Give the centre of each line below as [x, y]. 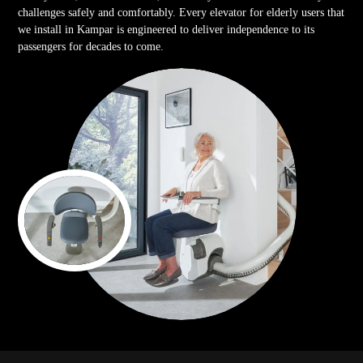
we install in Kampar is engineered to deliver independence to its [167, 29]
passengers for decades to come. [91, 46]
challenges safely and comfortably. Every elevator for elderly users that [181, 12]
